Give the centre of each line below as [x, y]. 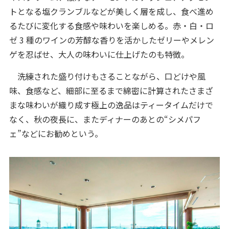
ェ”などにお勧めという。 [56, 133]
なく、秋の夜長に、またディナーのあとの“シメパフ [105, 119]
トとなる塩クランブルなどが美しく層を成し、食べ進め [111, 11]
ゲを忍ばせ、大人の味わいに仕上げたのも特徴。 [99, 54]
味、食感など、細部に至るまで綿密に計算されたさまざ [111, 90]
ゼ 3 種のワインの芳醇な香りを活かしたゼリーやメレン [111, 40]
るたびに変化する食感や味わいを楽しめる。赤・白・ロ [111, 25]
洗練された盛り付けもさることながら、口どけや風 [107, 76]
